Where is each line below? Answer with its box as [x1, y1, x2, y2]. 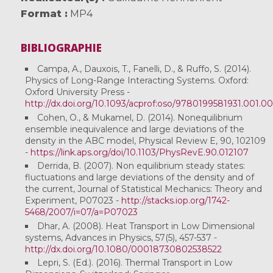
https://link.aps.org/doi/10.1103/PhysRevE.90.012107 [30, 146, 249, 158]
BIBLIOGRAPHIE [20, 41, 102, 55]
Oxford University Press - [24, 87, 130, 98]
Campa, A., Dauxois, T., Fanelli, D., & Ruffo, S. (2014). [37, 63, 251, 75]
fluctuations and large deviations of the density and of [24, 172, 254, 183]
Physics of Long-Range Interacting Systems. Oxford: [24, 75, 249, 87]
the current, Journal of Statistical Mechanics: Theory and [24, 183, 262, 195]
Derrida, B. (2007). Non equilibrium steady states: [37, 160, 245, 172]
